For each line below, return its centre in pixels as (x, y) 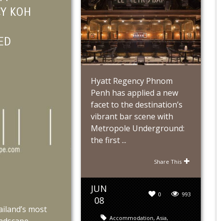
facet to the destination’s (137, 105)
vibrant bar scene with (132, 117)
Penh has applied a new (134, 93)
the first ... (109, 140)
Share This (168, 162)
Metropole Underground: (138, 129)
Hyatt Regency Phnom (132, 81)
